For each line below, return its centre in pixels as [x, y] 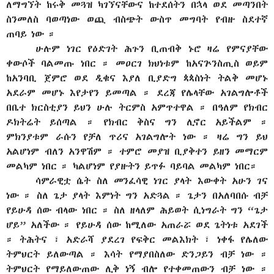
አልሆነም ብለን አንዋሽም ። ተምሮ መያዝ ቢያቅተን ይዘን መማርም [137, 151]
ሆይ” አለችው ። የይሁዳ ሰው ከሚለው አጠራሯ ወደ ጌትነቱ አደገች [137, 224]
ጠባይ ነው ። [31, 34]
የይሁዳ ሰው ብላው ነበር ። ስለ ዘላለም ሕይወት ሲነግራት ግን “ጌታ [137, 210]
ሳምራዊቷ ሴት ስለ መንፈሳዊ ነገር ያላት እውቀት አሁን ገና [152, 180]
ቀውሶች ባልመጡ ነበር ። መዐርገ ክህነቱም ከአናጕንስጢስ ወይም [137, 63]
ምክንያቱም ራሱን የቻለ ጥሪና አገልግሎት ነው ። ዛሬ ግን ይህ [137, 136]
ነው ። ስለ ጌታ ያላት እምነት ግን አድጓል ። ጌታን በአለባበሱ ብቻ [137, 195]
